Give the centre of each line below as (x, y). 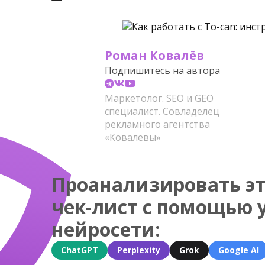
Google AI (239, 250)
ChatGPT (80, 250)
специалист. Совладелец (162, 111)
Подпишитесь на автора (162, 70)
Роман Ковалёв (154, 55)
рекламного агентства (157, 124)
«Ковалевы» (133, 137)
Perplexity (139, 250)
